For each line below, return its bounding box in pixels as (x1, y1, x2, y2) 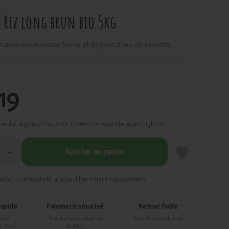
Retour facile (138, 202, 178, 211)
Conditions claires (133, 214, 182, 221)
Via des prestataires (48, 214, 102, 221)
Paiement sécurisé (47, 202, 104, 211)
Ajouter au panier (65, 147, 124, 156)
